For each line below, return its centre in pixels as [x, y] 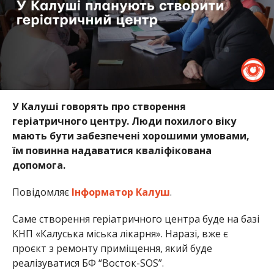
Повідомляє [42, 192]
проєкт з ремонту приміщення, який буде [112, 248]
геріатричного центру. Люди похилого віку [124, 121]
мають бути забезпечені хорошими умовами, [131, 135]
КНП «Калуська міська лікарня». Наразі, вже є [120, 233]
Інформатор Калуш [120, 192]
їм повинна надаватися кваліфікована [112, 150]
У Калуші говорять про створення [99, 106]
